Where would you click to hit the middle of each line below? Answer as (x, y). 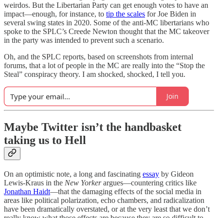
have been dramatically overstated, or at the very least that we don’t (107, 209)
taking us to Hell (45, 140)
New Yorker (84, 182)
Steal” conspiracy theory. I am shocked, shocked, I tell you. (95, 74)
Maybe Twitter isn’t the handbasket (93, 127)
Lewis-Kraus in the (34, 182)
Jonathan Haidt (27, 191)
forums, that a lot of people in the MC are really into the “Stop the (104, 65)
